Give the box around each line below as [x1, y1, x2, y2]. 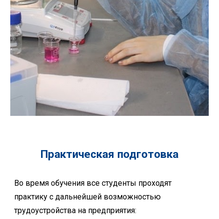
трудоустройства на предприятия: [14, 206, 137, 216]
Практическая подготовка [41, 148, 178, 161]
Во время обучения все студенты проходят [14, 178, 172, 188]
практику [14, 192, 50, 202]
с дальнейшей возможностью [49, 192, 161, 202]
